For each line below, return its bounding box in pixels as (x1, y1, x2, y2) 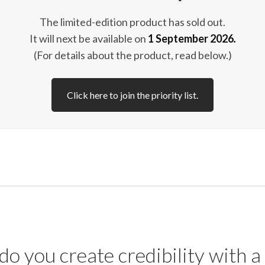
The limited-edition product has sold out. (40, 15, 225, 29)
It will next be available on (29, 32, 148, 46)
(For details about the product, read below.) (33, 49, 232, 62)
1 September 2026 (147, 32, 234, 46)
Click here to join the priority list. (67, 89, 198, 101)
